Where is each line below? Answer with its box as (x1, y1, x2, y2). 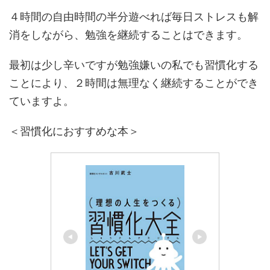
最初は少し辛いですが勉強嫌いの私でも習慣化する (9, 58, 259, 71)
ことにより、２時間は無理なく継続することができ (9, 76, 259, 89)
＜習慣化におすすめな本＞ (9, 124, 139, 137)
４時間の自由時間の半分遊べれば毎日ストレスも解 (9, 10, 259, 23)
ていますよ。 (9, 94, 74, 107)
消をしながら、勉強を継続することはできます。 (9, 28, 248, 41)
